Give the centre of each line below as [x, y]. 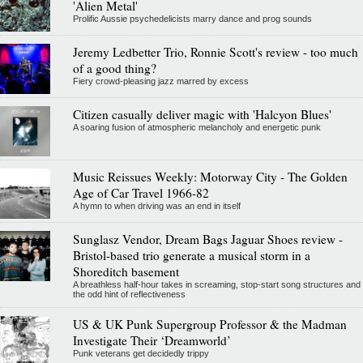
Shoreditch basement [126, 272]
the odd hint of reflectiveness [129, 295]
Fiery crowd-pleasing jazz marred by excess [160, 81]
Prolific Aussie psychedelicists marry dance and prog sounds [192, 19]
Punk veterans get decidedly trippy [141, 354]
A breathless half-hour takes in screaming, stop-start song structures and [216, 285]
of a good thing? [114, 68]
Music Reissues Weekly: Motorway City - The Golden [210, 177]
